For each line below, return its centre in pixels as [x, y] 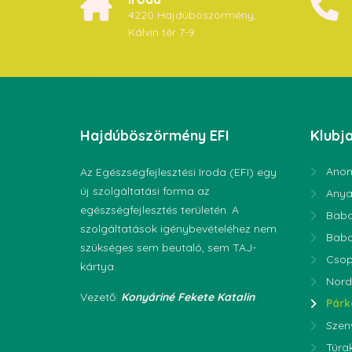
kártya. [98, 266]
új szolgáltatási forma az [145, 191]
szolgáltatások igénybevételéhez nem [178, 228]
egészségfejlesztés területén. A [159, 209]
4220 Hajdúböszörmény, [192, 15]
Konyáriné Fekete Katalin [188, 297]
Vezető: [101, 297]
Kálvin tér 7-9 [161, 32]
